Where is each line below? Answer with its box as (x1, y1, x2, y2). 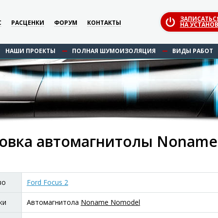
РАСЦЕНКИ (11, 18, 45, 27)
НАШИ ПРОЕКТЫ (5, 47, 55, 55)
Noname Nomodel (80, 198, 140, 207)
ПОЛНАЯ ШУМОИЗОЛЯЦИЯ (72, 47, 156, 55)
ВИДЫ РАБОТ (172, 47, 213, 55)
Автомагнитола (26, 198, 81, 207)
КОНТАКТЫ (87, 18, 122, 27)
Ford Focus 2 (26, 178, 68, 187)
